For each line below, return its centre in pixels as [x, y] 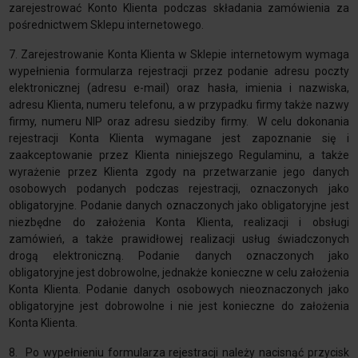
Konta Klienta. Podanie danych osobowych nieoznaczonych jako [179, 290]
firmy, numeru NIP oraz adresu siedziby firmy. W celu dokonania [179, 122]
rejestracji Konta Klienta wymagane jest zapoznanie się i [179, 139]
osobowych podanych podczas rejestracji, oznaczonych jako [179, 189]
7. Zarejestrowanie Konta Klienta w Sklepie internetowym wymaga [179, 55]
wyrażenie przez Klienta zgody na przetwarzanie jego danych [179, 172]
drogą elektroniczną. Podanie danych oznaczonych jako [179, 256]
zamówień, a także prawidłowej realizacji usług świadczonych [179, 239]
